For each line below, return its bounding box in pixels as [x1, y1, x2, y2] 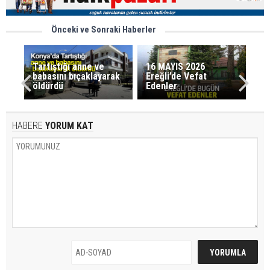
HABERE [12, 119, 43, 131]
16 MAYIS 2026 [146, 60, 206, 72]
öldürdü [32, 80, 63, 92]
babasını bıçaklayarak [32, 70, 120, 82]
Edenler [146, 80, 178, 92]
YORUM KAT [43, 119, 93, 131]
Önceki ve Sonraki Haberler [51, 24, 156, 35]
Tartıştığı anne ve [32, 60, 104, 72]
